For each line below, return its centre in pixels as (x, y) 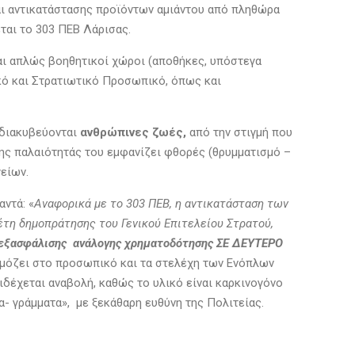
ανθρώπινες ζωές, (133, 132)
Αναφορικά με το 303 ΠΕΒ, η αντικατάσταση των (161, 204)
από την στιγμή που (239, 132)
